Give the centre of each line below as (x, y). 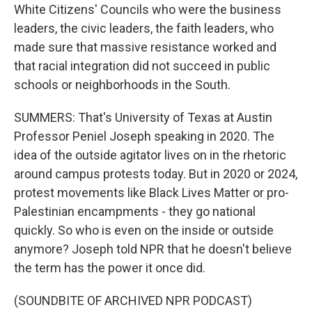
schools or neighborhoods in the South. (122, 85)
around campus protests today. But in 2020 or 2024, (156, 174)
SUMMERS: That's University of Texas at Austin (143, 117)
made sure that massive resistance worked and (145, 47)
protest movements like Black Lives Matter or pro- (151, 193)
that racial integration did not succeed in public (142, 66)
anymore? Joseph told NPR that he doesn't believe (153, 249)
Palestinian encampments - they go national (135, 211)
